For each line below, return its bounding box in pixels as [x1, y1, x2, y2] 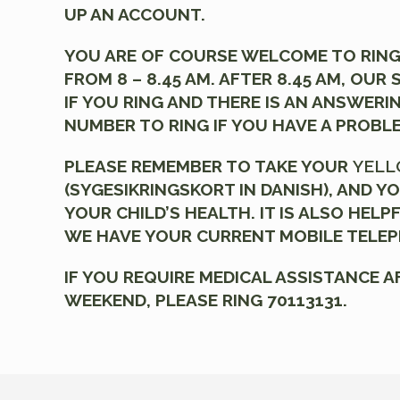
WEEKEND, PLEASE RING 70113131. [64, 290, 347, 310]
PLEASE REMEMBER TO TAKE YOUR [64, 156, 353, 176]
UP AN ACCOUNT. [64, 4, 205, 24]
